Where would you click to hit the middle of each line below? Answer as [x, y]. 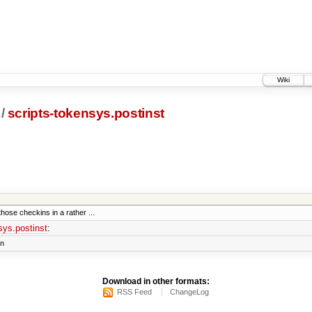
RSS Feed [134, 292]
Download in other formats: [156, 282]
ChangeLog [189, 292]
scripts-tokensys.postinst [86, 114]
